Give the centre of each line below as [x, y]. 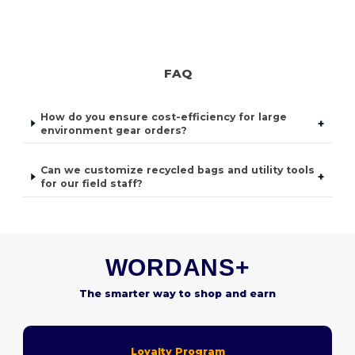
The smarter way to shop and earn [177, 293]
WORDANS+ [177, 267]
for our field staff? [92, 184]
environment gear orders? [114, 130]
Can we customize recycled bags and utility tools [178, 170]
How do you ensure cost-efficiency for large [164, 116]
